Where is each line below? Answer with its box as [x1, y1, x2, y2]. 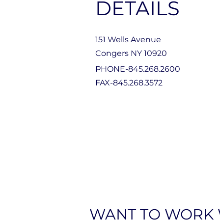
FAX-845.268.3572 [95, 78, 163, 87]
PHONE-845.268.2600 [95, 64, 180, 74]
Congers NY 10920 [95, 49, 167, 58]
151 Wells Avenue [95, 35, 161, 44]
